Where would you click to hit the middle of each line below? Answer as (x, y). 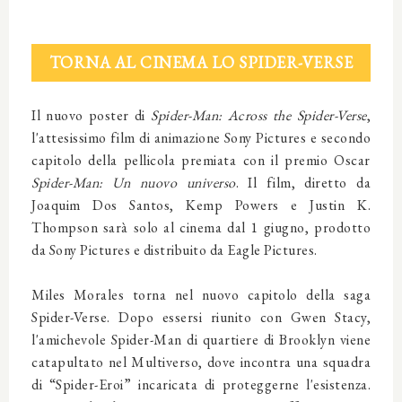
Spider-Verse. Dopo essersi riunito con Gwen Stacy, (201, 318)
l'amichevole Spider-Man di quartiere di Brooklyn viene (201, 340)
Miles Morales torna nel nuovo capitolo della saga (201, 295)
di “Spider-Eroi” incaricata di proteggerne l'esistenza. (201, 385)
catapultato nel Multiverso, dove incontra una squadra (201, 363)
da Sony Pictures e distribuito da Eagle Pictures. (175, 250)
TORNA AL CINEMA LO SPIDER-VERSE (201, 63)
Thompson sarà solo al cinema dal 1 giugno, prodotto (201, 228)
